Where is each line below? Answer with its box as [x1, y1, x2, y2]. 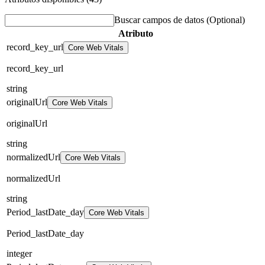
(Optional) [206, 14, 245, 25]
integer [7, 248, 32, 258]
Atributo [118, 28, 153, 38]
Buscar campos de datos [114, 14, 206, 25]
